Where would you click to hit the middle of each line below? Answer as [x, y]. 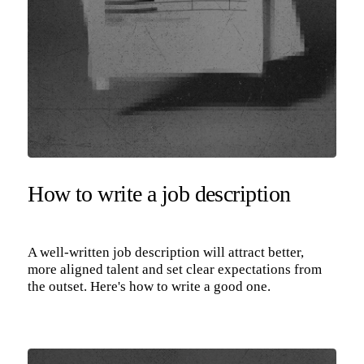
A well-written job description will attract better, [166, 252]
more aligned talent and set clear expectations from [175, 269]
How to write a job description [159, 194]
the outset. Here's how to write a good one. [149, 286]
